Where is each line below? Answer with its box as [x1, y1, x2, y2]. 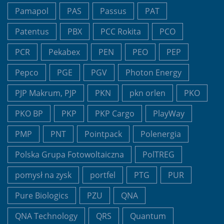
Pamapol [15, 5, 48, 16]
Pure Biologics [15, 189, 68, 201]
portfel [90, 169, 115, 180]
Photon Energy [125, 66, 181, 78]
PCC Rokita [100, 25, 141, 37]
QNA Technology [15, 210, 77, 221]
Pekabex [48, 46, 80, 57]
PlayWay [153, 107, 184, 119]
